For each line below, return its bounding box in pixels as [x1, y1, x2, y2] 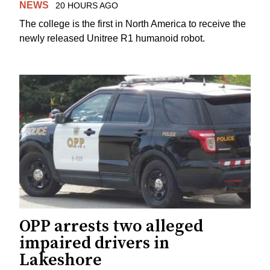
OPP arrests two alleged [19, 215, 203, 237]
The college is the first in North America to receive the [19, 19, 246, 30]
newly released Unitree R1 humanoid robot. [19, 33, 205, 44]
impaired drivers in [19, 232, 169, 254]
